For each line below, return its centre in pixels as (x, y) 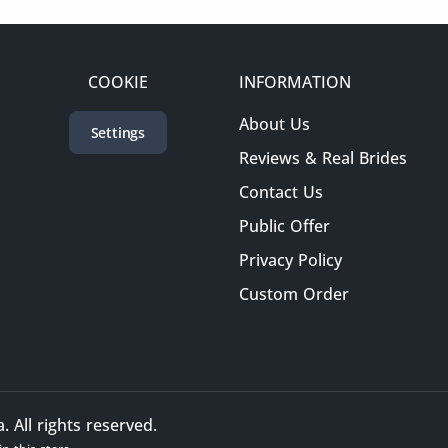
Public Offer (284, 226)
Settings (118, 132)
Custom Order (293, 294)
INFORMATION (294, 82)
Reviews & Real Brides (322, 158)
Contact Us (280, 192)
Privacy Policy (290, 260)
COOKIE (117, 82)
